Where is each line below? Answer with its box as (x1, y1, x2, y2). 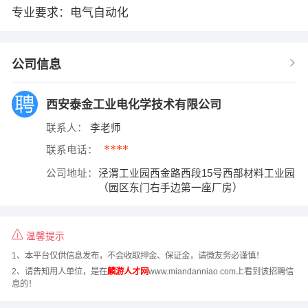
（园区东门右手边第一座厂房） (98, 181, 246, 193)
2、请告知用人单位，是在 (11, 266, 107, 276)
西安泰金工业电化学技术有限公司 (45, 98, 225, 111)
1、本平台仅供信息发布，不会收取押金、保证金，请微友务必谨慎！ (11, 251, 264, 261)
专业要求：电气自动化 (11, 5, 129, 19)
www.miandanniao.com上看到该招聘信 (148, 266, 294, 276)
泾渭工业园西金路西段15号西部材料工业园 (98, 167, 296, 179)
